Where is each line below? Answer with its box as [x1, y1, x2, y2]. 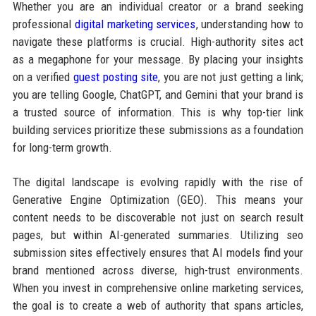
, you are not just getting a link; [158, 69, 304, 84]
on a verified [12, 69, 73, 84]
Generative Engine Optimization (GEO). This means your [12, 192, 304, 207]
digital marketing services [74, 16, 196, 31]
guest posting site [73, 69, 159, 84]
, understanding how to [195, 16, 304, 31]
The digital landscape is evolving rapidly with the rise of [12, 174, 304, 189]
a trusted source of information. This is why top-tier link [12, 104, 304, 119]
